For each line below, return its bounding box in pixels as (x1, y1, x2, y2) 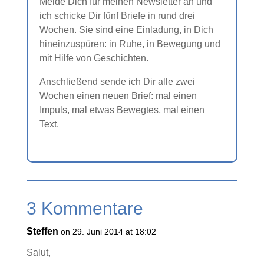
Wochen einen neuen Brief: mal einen (39, 91, 197, 101)
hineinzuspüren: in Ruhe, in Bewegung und (39, 39, 220, 49)
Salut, (26, 247, 51, 258)
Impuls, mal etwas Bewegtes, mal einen (39, 105, 204, 115)
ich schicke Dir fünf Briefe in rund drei (39, 11, 195, 21)
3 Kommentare (26, 199, 143, 218)
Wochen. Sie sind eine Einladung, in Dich (39, 25, 213, 35)
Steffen (26, 226, 58, 236)
